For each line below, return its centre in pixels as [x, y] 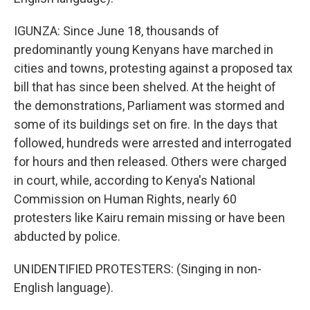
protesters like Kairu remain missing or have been [149, 218]
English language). [64, 288]
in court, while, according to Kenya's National [135, 180]
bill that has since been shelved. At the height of [145, 87]
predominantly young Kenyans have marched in [144, 49]
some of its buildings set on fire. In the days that [146, 124]
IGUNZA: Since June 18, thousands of [117, 31]
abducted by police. [67, 236]
